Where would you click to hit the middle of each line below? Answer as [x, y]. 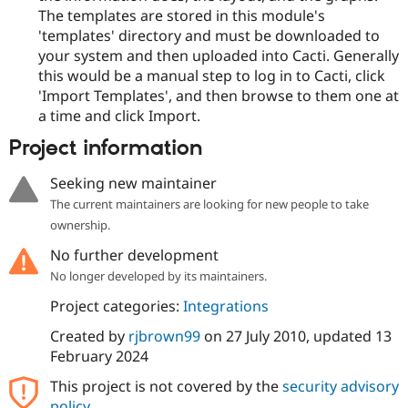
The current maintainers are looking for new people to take [209, 204]
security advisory [340, 387]
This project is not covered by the [166, 387]
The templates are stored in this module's [182, 15]
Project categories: [116, 306]
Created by [89, 337]
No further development [134, 255]
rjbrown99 [164, 337]
